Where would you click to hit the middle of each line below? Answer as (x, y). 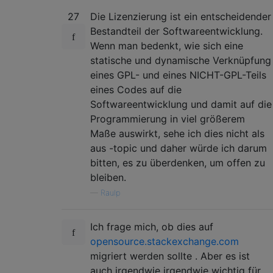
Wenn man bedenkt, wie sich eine (167, 45)
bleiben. (108, 177)
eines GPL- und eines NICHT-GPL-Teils (178, 75)
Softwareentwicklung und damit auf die (181, 104)
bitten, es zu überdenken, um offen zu (178, 162)
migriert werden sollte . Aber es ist (170, 256)
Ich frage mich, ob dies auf (152, 226)
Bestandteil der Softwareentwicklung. (176, 31)
